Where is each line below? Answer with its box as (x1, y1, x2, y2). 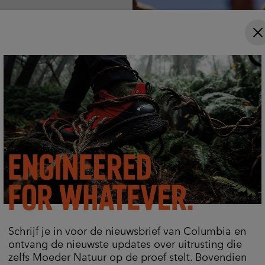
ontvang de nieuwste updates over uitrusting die (8, 237, 242, 251)
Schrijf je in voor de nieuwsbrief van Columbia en (8, 224, 246, 238)
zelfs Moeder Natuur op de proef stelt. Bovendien (8, 250, 247, 264)
